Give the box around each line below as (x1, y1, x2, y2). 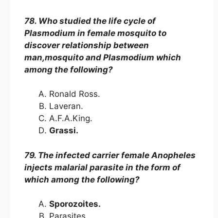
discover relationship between (24, 40, 149, 50)
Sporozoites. (49, 199, 105, 209)
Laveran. (49, 101, 86, 111)
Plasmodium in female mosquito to (24, 28, 166, 38)
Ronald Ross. (49, 89, 103, 99)
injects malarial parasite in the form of (24, 162, 181, 172)
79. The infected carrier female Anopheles (24, 150, 196, 160)
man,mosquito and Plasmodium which (24, 52, 181, 62)
